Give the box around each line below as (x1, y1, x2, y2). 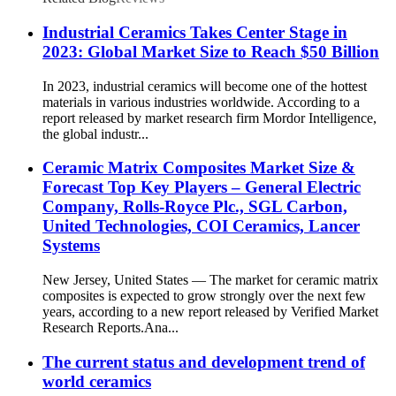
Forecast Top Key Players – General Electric (42, 178, 361, 197)
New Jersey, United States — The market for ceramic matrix (42, 272, 378, 288)
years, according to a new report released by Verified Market (42, 304, 378, 320)
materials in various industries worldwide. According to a (42, 94, 360, 110)
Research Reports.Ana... (42, 320, 179, 336)
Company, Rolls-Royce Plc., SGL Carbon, (42, 197, 347, 217)
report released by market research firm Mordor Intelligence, (42, 110, 377, 126)
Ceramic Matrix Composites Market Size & (42, 158, 355, 178)
